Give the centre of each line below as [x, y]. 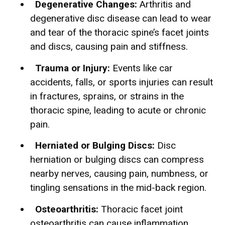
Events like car [141, 68]
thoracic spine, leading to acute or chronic [118, 110]
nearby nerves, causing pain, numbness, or [119, 174]
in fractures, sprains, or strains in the [107, 96]
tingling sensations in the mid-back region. [118, 188]
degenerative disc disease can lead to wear [121, 19]
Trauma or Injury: [73, 68]
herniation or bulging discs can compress [117, 160]
